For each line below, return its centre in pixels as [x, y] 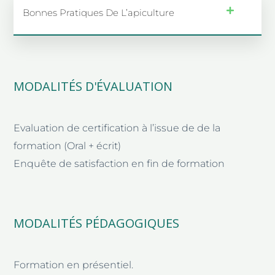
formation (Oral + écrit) [68, 145]
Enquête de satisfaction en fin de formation [119, 163]
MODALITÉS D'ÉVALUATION [93, 86]
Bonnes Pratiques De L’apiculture [99, 12]
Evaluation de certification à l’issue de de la [117, 128]
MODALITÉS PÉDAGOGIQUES [97, 223]
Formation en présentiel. [74, 265]
